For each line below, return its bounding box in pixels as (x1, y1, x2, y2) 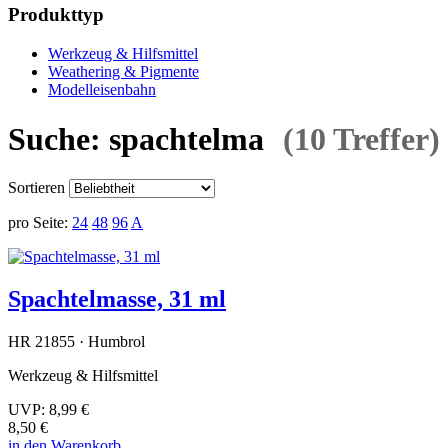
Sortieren (8, 179, 65, 197)
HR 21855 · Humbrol (8, 332, 145, 350)
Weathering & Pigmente (48, 63, 199, 81)
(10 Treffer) (283, 120, 440, 157)
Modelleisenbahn (48, 81, 156, 99)
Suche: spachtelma (8, 120, 264, 157)
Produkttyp (8, 4, 104, 26)
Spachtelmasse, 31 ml (8, 285, 226, 312)
